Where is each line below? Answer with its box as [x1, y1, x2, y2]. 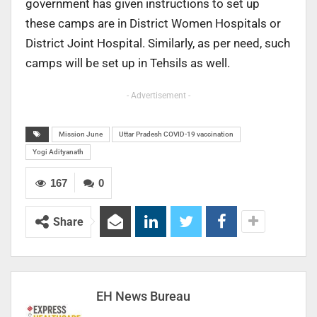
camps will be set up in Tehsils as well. [25, 55, 230, 70]
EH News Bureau [96, 288, 190, 304]
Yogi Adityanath [33, 147, 83, 156]
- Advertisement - [127, 90, 190, 100]
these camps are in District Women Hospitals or [25, 16, 281, 30]
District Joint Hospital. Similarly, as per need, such [25, 35, 290, 50]
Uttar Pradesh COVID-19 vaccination [119, 129, 234, 138]
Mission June [59, 129, 103, 138]
